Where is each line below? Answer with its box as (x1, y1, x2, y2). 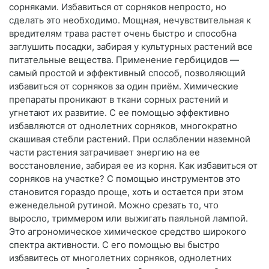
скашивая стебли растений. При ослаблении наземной (9, 133, 250, 145)
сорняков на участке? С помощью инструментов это (9, 173, 240, 185)
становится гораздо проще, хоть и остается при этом (9, 186, 243, 198)
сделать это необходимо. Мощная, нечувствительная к (9, 14, 251, 26)
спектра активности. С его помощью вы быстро (9, 239, 220, 251)
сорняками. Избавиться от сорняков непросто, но (9, 1, 226, 13)
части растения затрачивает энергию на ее (9, 147, 200, 159)
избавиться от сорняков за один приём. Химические (9, 80, 238, 92)
